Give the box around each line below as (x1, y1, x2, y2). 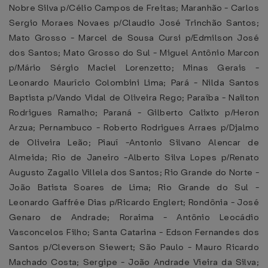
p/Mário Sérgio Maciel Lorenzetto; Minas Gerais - (9, 62, 259, 74)
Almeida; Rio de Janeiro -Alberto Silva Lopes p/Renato (9, 151, 259, 163)
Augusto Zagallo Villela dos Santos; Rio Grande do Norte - (9, 166, 259, 178)
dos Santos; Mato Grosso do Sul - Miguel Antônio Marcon (9, 47, 259, 59)
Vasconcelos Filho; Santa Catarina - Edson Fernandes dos (9, 226, 259, 238)
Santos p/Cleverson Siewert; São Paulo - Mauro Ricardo (9, 241, 259, 253)
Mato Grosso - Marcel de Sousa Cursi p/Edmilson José (9, 32, 259, 44)
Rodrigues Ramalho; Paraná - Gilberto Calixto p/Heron (9, 106, 259, 118)
